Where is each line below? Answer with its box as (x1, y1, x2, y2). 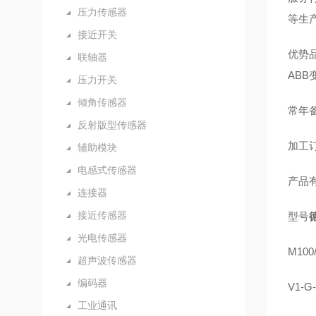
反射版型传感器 (78, 119, 147, 130)
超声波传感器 (78, 254, 137, 266)
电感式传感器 (78, 164, 137, 176)
